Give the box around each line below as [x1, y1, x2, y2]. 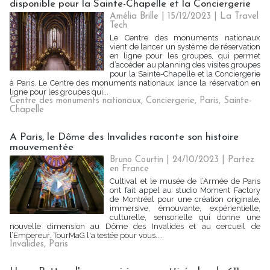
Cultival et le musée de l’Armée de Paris [110, 177, 260, 186]
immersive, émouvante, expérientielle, [110, 204, 260, 213]
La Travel [220, 12, 259, 21]
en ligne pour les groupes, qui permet [110, 51, 260, 60]
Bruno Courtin [110, 155, 164, 165]
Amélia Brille [110, 12, 159, 21]
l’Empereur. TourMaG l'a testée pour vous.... [10, 231, 163, 240]
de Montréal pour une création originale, [110, 195, 260, 204]
